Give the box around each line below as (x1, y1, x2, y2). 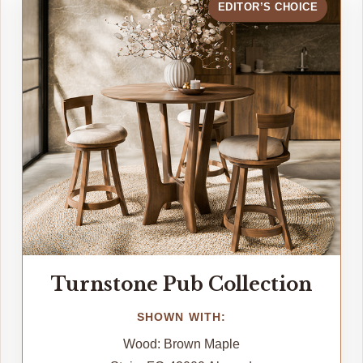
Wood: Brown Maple (122, 336, 240, 351)
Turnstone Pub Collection (50, 271, 312, 296)
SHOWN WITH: (136, 310, 227, 323)
